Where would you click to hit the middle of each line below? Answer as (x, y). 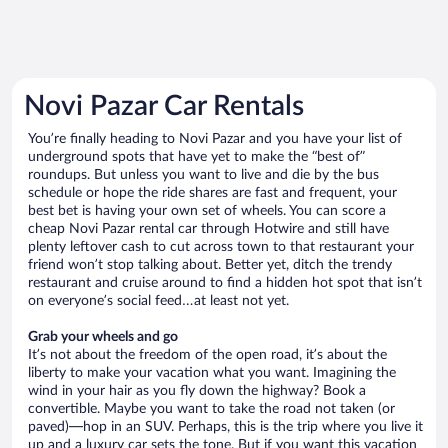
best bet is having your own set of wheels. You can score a (207, 210)
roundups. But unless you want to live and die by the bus (203, 174)
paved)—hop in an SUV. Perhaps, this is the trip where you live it (225, 426)
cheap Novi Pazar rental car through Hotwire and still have (208, 228)
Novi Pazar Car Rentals (164, 105)
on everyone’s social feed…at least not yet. (158, 300)
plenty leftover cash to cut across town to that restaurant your (221, 246)
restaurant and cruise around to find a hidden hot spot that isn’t (225, 282)
